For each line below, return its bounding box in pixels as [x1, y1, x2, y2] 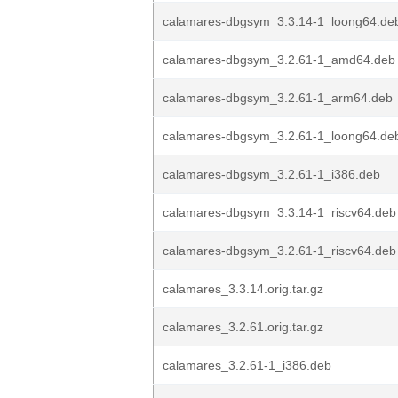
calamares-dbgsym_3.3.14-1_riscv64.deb [163, 205, 396, 219]
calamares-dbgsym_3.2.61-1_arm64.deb [163, 91, 393, 105]
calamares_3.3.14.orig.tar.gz [163, 282, 323, 296]
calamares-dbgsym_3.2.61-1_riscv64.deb [163, 243, 396, 258]
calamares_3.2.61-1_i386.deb [163, 358, 331, 372]
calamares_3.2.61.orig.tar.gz [163, 320, 323, 334]
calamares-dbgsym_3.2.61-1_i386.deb [163, 167, 380, 181]
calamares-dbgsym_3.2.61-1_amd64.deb [163, 52, 395, 67]
